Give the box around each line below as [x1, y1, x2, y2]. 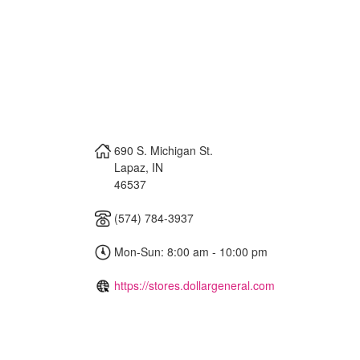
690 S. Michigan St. [114, 141, 213, 158]
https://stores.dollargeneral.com [114, 276, 275, 293]
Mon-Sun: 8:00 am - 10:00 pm [111, 243, 268, 260]
